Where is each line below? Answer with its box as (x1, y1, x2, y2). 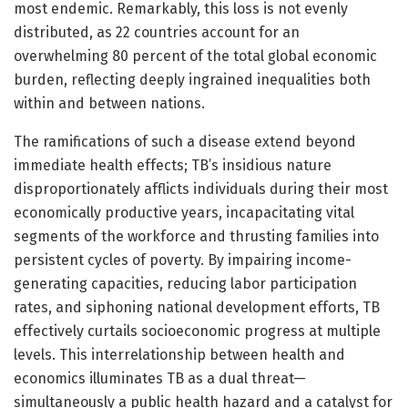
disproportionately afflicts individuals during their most (14, 179, 388, 198)
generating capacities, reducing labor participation (14, 274, 357, 292)
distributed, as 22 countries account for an (14, 23, 300, 41)
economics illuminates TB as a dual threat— (14, 369, 306, 387)
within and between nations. (14, 94, 205, 112)
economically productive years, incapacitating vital (14, 203, 354, 221)
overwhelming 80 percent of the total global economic (14, 46, 377, 65)
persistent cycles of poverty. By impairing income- (14, 250, 352, 269)
